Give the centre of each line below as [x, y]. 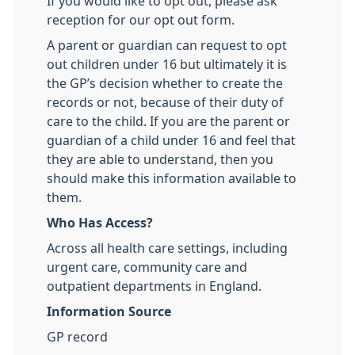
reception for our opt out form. [141, 20]
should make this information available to [172, 178]
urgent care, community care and [147, 267]
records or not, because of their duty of [165, 102]
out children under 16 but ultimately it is [167, 64]
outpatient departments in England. [154, 286]
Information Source [109, 311]
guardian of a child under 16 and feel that [171, 140]
